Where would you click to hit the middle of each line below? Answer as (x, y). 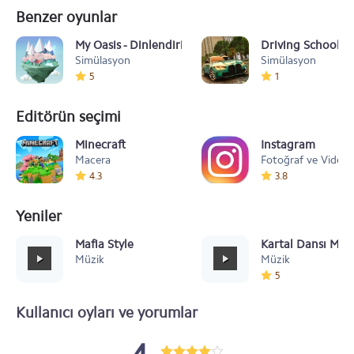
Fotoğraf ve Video (305, 160)
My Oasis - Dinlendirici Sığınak (154, 45)
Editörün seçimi (68, 117)
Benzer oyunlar (66, 17)
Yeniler (39, 216)
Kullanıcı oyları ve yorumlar (107, 313)
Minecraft (100, 145)
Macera (93, 160)
